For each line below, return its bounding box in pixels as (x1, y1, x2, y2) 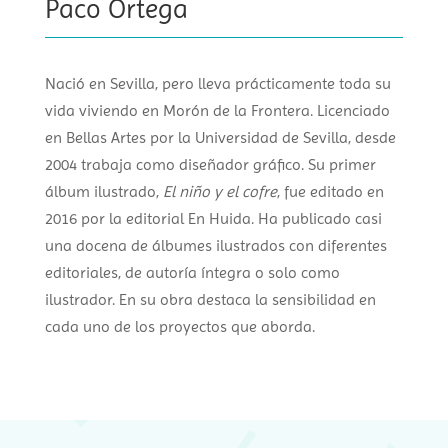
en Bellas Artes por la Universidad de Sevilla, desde (44, 128, 396, 148)
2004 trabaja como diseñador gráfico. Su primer (44, 155, 376, 175)
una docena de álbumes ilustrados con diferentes (44, 236, 387, 256)
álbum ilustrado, (44, 182, 163, 202)
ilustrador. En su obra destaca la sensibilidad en (44, 290, 376, 310)
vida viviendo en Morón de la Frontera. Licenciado (44, 101, 390, 121)
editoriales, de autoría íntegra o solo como (44, 263, 340, 283)
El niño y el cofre (162, 182, 277, 202)
